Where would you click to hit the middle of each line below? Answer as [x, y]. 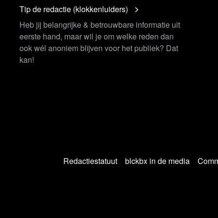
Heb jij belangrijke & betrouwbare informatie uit [100, 25]
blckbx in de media [157, 161]
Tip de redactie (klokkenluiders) [74, 9]
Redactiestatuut [90, 161]
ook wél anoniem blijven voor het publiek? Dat [99, 48]
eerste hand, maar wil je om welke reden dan [97, 36]
